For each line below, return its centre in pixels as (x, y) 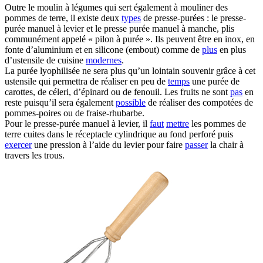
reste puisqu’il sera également (60, 102)
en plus (232, 50)
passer (196, 145)
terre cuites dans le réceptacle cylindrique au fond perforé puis (119, 134)
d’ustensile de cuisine (45, 60)
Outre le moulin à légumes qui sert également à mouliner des (116, 7)
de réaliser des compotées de (199, 102)
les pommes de (218, 124)
